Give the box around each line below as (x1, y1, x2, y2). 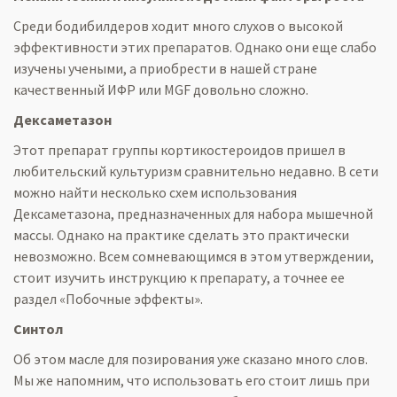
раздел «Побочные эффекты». (13, 290, 203, 307)
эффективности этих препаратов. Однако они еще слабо (13, 38, 377, 56)
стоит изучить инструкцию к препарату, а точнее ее (13, 269, 345, 286)
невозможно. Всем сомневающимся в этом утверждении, (13, 247, 374, 265)
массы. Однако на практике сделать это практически (13, 226, 349, 244)
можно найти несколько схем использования (13, 183, 297, 201)
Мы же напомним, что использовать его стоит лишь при (13, 371, 370, 389)
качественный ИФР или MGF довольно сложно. (13, 81, 308, 98)
